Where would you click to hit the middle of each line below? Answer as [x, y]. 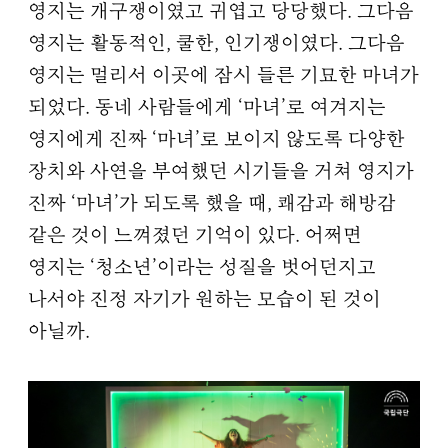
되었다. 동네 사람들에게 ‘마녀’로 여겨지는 [207, 109]
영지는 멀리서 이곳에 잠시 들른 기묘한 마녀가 [223, 77]
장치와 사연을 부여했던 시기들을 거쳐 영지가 [221, 173]
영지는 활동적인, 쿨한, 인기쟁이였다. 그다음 [216, 45]
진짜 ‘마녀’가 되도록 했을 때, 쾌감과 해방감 [212, 205]
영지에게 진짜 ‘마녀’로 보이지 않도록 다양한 [216, 141]
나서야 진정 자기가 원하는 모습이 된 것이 [204, 301]
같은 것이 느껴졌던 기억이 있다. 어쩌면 [195, 237]
